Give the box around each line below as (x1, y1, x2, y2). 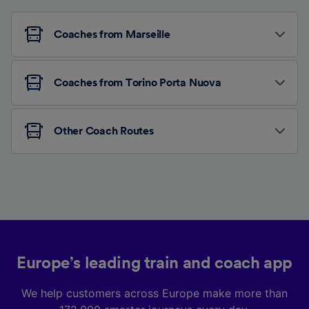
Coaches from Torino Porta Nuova (54, 77, 221, 89)
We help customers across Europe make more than (21, 286, 288, 301)
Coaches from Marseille (54, 29, 170, 41)
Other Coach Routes (54, 126, 154, 137)
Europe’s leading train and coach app (16, 255, 293, 272)
